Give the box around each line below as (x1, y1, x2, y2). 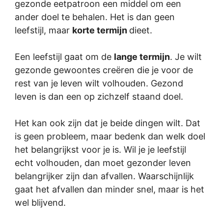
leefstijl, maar (15, 25, 72, 35)
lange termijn (114, 52, 170, 62)
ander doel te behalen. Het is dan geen (15, 12, 175, 22)
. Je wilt (170, 52, 202, 62)
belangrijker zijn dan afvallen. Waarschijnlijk (15, 171, 194, 181)
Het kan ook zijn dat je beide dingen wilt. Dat (15, 118, 200, 128)
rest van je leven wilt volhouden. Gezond (15, 78, 183, 88)
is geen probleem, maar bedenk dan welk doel (15, 131, 205, 141)
